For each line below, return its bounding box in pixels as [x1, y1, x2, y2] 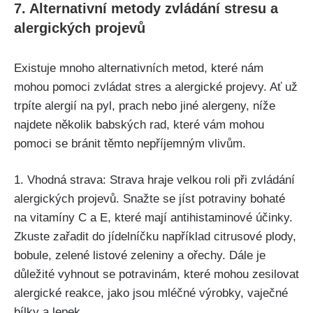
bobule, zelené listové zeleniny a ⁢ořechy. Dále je [14, 249, 265, 263]
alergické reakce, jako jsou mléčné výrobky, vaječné [14, 286, 288, 300]
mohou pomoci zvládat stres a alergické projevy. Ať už [14, 80, 298, 94]
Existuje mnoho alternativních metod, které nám [14, 61, 263, 75]
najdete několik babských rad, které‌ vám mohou [14, 117, 264, 131]
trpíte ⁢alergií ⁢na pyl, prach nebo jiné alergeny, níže [14, 99, 275, 112]
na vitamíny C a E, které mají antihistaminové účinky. [14, 211, 293, 225]
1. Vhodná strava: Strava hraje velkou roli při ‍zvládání [14, 173, 295, 187]
